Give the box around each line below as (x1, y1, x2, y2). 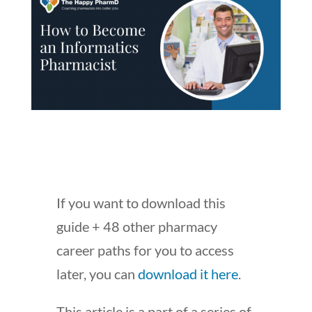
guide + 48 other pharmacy (56, 218, 217, 235)
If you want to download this (56, 194, 226, 212)
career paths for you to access (56, 242, 234, 259)
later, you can (56, 265, 135, 283)
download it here (134, 265, 238, 283)
